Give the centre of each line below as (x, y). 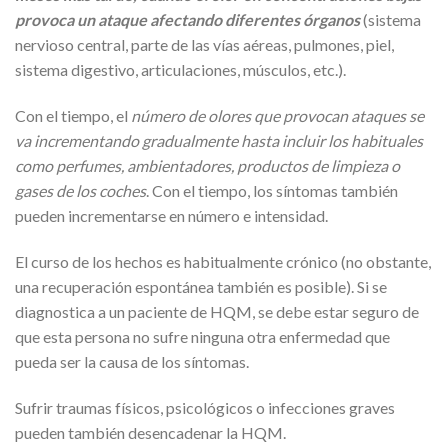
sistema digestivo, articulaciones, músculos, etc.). (180, 70)
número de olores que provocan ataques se (277, 115)
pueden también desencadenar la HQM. (150, 432)
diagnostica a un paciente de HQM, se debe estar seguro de (217, 311)
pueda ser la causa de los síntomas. (132, 361)
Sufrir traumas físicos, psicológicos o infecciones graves (205, 407)
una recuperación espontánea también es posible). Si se (201, 286)
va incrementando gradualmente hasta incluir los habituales (219, 140)
